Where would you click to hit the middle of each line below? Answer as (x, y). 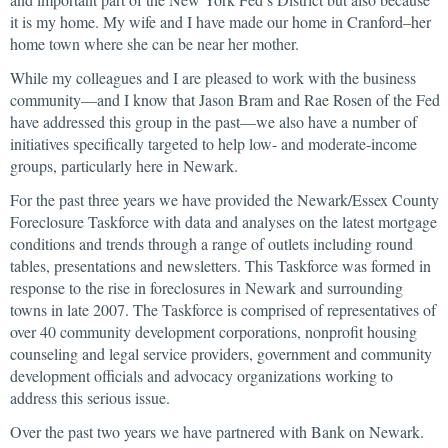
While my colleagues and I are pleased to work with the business (213, 77)
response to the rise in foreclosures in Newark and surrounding (206, 287)
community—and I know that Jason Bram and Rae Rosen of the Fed (225, 99)
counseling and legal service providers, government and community (221, 353)
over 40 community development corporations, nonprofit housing (213, 331)
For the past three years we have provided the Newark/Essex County (224, 199)
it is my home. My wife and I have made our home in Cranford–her (220, 21)
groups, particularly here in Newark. (124, 165)
